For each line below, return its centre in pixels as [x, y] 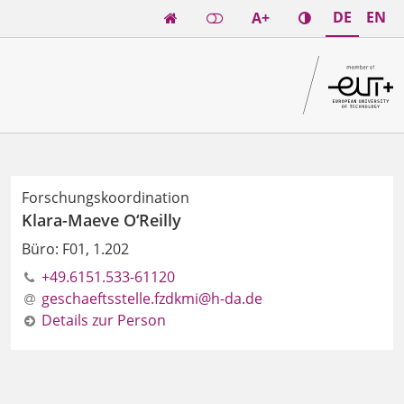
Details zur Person [103, 320]
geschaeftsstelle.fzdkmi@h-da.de [151, 298]
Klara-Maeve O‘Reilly [101, 220]
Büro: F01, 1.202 [75, 248]
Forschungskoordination [106, 197]
